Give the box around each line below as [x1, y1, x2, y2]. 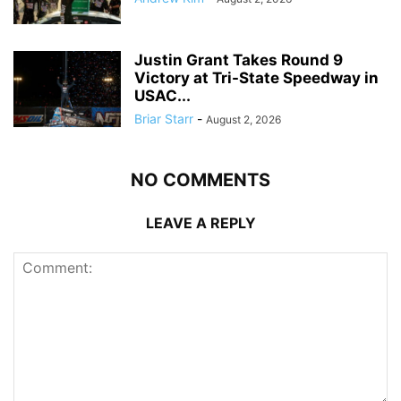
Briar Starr [134, 110, 193, 126]
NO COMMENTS [131, 168, 270, 191]
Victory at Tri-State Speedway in [134, 68, 379, 87]
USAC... [134, 86, 191, 105]
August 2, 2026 [206, 112, 281, 126]
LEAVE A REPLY [145, 213, 256, 232]
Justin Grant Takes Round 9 [134, 50, 343, 69]
